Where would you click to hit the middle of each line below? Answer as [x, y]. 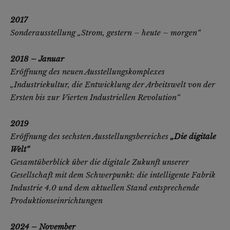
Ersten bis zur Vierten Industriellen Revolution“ [95, 98]
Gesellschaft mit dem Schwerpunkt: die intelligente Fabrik [113, 175]
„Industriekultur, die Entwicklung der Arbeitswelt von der [113, 85]
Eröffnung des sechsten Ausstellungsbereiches [90, 137]
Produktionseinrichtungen [56, 201]
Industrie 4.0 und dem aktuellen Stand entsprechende [105, 188]
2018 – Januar [37, 59]
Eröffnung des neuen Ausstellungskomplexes [88, 72]
